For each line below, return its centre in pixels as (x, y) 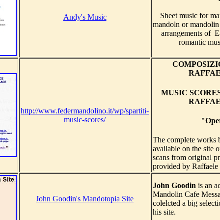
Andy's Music (85, 17)
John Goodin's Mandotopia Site (85, 199)
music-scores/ (85, 120)
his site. (164, 212)
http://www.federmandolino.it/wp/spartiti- (85, 111)
